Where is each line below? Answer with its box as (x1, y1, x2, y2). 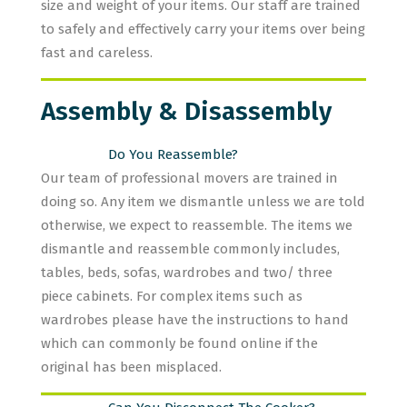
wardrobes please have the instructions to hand (41, 312, 349, 328)
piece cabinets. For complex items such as (41, 288, 303, 304)
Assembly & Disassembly (41, 96, 332, 126)
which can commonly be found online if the (41, 335, 318, 352)
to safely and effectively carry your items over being (41, 21, 365, 37)
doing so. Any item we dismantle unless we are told (41, 194, 365, 210)
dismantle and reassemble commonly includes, (41, 241, 340, 257)
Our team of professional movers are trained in (41, 170, 338, 186)
